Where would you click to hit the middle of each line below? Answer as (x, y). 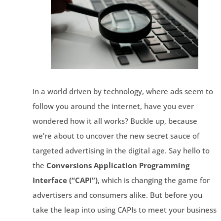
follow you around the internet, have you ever (113, 106)
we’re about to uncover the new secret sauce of (116, 135)
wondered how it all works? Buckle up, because (115, 121)
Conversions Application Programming (118, 165)
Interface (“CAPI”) (65, 180)
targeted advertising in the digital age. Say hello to (121, 150)
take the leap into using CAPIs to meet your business (124, 209)
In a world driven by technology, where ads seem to (123, 91)
